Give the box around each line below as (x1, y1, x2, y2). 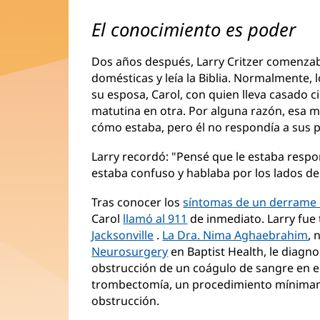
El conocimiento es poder (91, 17, 296, 43)
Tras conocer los (91, 194, 184, 211)
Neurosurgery (91, 244, 169, 260)
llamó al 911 (123, 211, 188, 227)
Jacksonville (91, 227, 154, 244)
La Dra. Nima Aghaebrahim (162, 227, 309, 244)
